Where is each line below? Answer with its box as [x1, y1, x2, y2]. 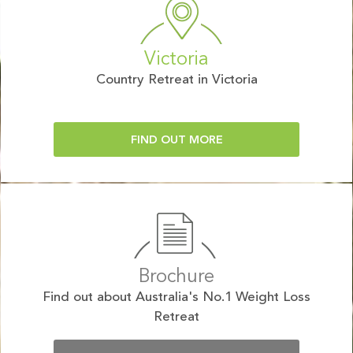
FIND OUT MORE [130, 134, 223, 147]
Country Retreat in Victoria [95, 72, 258, 87]
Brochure [139, 267, 214, 287]
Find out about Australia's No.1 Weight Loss [43, 290, 310, 304]
